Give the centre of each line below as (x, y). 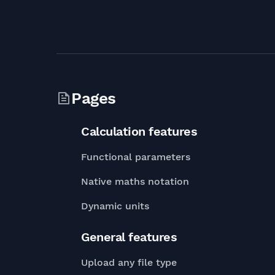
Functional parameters (136, 157)
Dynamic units (115, 206)
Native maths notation (135, 181)
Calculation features (139, 131)
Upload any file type (129, 262)
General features (129, 237)
